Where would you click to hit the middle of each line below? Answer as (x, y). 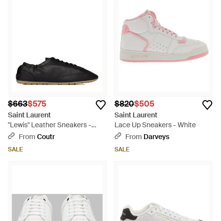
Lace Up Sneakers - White (155, 125)
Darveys (156, 137)
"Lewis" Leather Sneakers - (50, 125)
